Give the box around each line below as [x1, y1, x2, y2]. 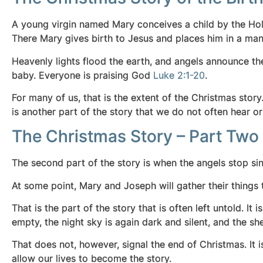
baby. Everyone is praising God [12, 69, 153, 81]
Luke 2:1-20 [153, 69, 205, 81]
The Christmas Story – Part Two [12, 126, 259, 147]
